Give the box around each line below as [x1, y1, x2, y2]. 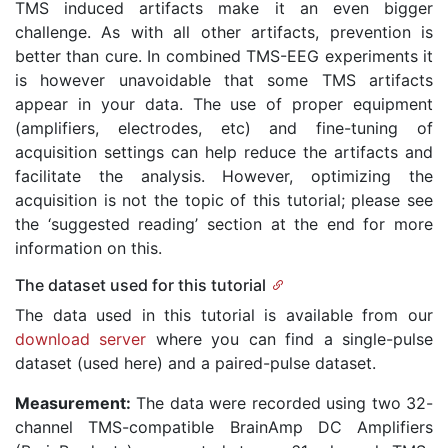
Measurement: [15, 393, 131, 414]
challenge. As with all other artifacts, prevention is [15, 22, 433, 43]
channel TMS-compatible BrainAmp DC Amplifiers [15, 417, 433, 438]
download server [15, 329, 147, 350]
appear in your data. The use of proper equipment [15, 94, 433, 115]
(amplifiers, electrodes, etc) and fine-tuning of [15, 118, 433, 139]
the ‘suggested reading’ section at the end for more [15, 214, 433, 235]
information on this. [15, 238, 162, 259]
